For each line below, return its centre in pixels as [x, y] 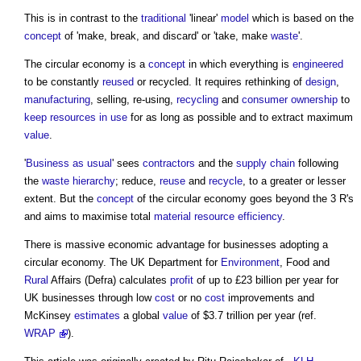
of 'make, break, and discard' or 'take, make [166, 36]
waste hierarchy [79, 181]
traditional [164, 19]
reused [118, 82]
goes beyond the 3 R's [300, 199]
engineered [318, 64]
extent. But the [60, 199]
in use [113, 118]
